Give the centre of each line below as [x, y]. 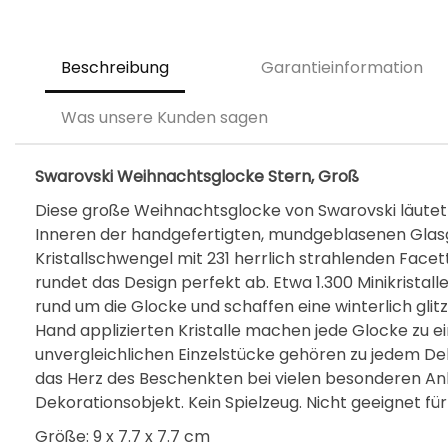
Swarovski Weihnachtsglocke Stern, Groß [199, 176]
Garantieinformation [342, 67]
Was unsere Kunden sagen [164, 117]
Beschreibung [115, 67]
